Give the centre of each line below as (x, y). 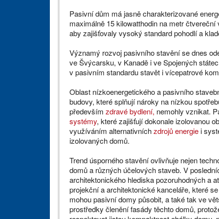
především (88, 111)
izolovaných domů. (99, 141)
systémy (83, 121)
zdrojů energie (176, 131)
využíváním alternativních (111, 131)
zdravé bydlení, (130, 111)
